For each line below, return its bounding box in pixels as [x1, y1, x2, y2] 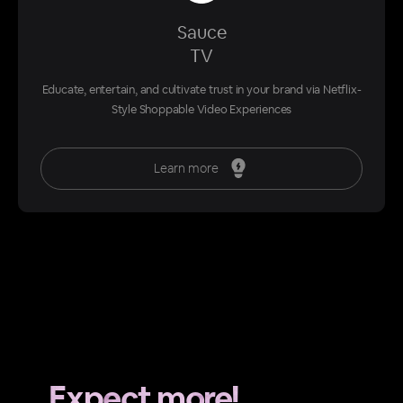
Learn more [154, 160, 219, 177]
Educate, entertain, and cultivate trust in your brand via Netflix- [41, 84, 362, 96]
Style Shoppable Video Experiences [111, 103, 292, 116]
